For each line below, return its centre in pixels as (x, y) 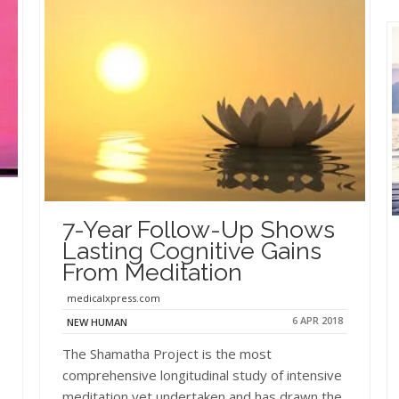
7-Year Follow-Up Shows (199, 229)
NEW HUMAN (97, 322)
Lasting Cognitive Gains (192, 250)
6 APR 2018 (318, 320)
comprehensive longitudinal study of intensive (202, 375)
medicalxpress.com (114, 297)
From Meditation (152, 272)
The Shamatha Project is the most (167, 353)
